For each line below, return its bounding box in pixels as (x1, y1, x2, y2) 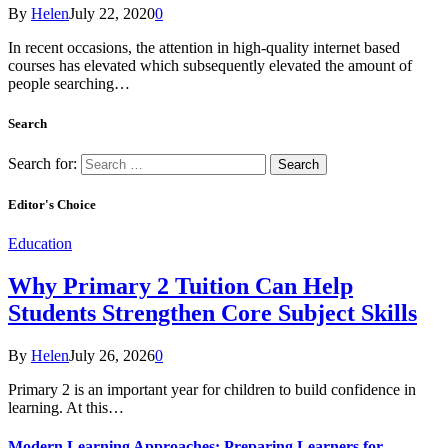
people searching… (8, 75, 130, 93)
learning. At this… (8, 398, 124, 416)
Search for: (8, 154, 77, 172)
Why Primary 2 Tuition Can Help (8, 273, 353, 300)
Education (8, 235, 72, 253)
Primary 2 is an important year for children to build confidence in (8, 380, 416, 398)
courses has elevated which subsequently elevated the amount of (8, 57, 412, 75)
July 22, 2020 (69, 5, 155, 23)
